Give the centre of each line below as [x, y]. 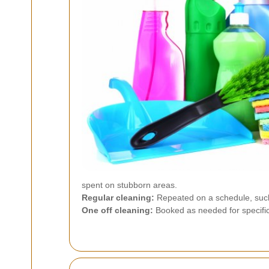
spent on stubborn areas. [129, 185]
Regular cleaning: [118, 198]
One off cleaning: [117, 210]
